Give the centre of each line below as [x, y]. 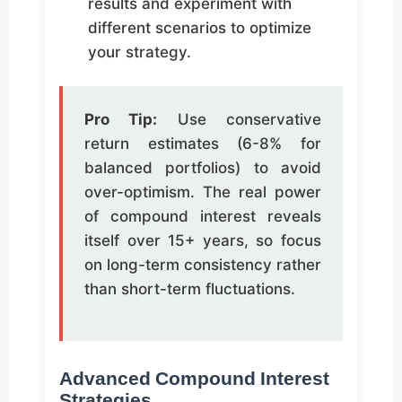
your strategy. [140, 52]
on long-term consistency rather [203, 265]
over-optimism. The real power [203, 192]
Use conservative [240, 120]
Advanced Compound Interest [194, 380]
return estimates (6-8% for [203, 144]
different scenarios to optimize [200, 28]
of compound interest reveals [203, 217]
